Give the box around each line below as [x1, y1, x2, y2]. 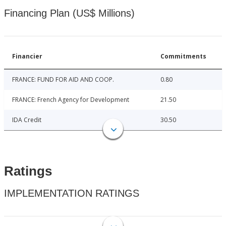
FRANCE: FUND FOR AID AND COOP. [12, 75, 114, 84]
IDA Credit [12, 116, 41, 125]
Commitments [160, 52, 206, 61]
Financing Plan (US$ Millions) [4, 8, 135, 19]
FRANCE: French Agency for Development [12, 95, 129, 104]
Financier [12, 52, 42, 61]
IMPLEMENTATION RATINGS [4, 188, 139, 199]
